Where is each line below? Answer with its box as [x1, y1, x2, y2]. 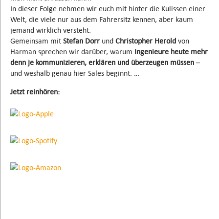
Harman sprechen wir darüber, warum [10, 47, 134, 57]
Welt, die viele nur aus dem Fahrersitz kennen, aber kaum [10, 15, 193, 24]
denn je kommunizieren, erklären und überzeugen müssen [10, 58, 194, 67]
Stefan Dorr [63, 36, 100, 46]
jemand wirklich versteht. [10, 25, 91, 35]
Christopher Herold [115, 36, 176, 46]
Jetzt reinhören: [10, 87, 60, 97]
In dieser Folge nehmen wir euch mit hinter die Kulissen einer [10, 4, 205, 14]
